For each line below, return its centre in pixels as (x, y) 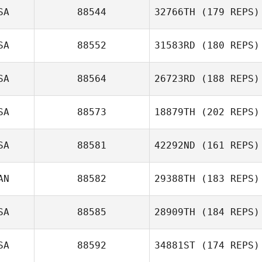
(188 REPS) (227, 79)
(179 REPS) (227, 12)
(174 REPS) (227, 245)
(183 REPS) (227, 179)
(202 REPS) (227, 112)
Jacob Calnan (227, 72)
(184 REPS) (227, 212)
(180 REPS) (227, 45)
